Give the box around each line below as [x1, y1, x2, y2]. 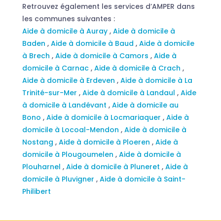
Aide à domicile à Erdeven [22, 75, 117, 85]
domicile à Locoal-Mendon [22, 124, 121, 135]
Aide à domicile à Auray [22, 26, 110, 36]
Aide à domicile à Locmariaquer [46, 112, 163, 122]
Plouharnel [22, 161, 63, 172]
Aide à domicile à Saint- [99, 174, 185, 184]
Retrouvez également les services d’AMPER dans [22, 1, 195, 11]
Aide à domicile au [111, 100, 179, 110]
